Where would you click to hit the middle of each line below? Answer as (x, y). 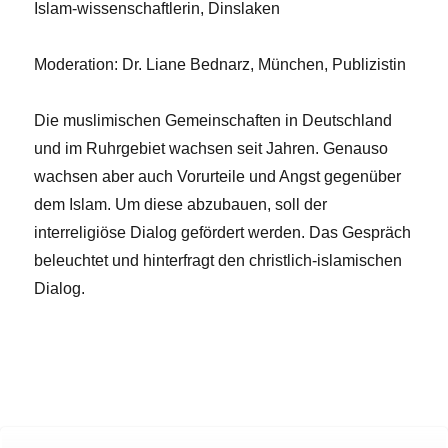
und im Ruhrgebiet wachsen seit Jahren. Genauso (211, 148)
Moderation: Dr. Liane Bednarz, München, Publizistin (220, 64)
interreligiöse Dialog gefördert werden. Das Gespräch (223, 232)
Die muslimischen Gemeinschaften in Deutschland (213, 120)
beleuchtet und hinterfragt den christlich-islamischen (218, 260)
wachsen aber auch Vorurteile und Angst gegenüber (218, 176)
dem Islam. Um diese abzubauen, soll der (181, 204)
